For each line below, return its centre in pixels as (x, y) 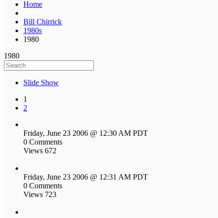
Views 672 (40, 150)
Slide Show (41, 82)
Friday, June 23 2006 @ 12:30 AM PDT (86, 133)
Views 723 (40, 194)
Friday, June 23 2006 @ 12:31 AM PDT (86, 177)
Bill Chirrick (43, 21)
